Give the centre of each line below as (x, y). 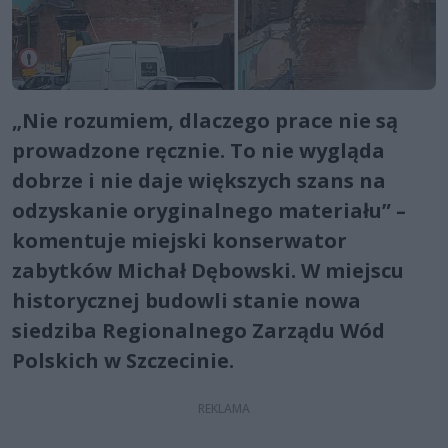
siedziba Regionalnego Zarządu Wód (198, 330)
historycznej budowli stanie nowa (186, 300)
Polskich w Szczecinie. (123, 360)
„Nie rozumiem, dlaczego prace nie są (205, 120)
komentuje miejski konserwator (179, 240)
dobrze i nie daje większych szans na (199, 180)
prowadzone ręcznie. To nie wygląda (198, 150)
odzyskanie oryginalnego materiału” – (209, 210)
